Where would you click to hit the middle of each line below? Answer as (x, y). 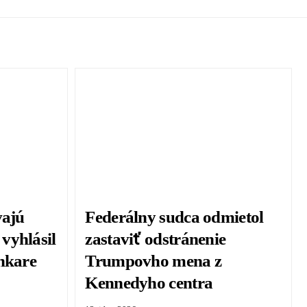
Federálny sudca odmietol (174, 217)
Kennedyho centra (149, 283)
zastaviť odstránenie (156, 239)
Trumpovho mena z (153, 261)
